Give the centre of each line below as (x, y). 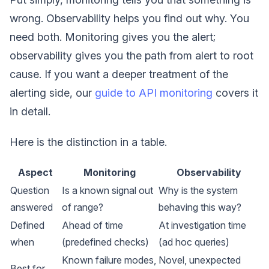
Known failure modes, (109, 260)
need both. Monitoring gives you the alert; (113, 37)
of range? (83, 207)
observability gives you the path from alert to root (131, 56)
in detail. (30, 111)
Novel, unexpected (200, 260)
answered (32, 207)
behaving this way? (200, 207)
